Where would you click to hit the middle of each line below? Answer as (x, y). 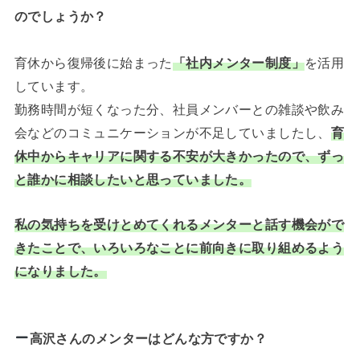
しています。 (54, 86)
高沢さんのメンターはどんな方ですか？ (148, 338)
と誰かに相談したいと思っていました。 (133, 180)
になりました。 (60, 270)
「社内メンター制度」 (238, 63)
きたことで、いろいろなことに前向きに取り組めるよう (179, 247)
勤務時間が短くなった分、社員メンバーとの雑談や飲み (179, 110)
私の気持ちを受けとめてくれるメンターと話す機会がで (179, 224)
